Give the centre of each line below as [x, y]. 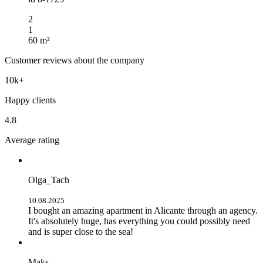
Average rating [32, 140]
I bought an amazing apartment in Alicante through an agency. [143, 210]
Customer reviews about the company [75, 60]
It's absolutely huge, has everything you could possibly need [139, 221]
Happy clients [30, 100]
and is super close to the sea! [81, 231]
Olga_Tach [49, 180]
